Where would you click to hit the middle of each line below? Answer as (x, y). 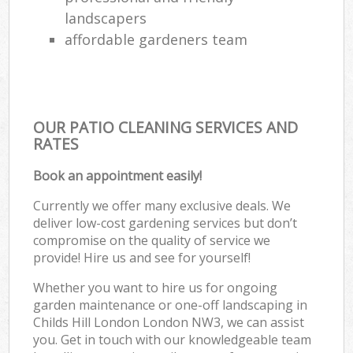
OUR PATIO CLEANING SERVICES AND (166, 127)
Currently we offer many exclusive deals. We (162, 205)
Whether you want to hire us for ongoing (156, 287)
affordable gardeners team (156, 39)
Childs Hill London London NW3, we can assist (169, 322)
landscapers (106, 18)
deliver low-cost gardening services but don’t (165, 223)
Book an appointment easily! (118, 175)
